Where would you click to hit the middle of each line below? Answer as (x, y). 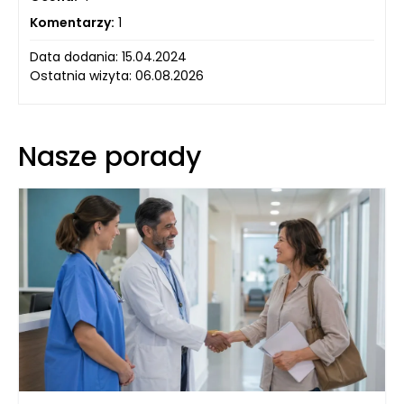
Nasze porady (110, 156)
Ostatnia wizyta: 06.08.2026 (117, 75)
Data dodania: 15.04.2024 (108, 56)
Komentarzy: (72, 22)
